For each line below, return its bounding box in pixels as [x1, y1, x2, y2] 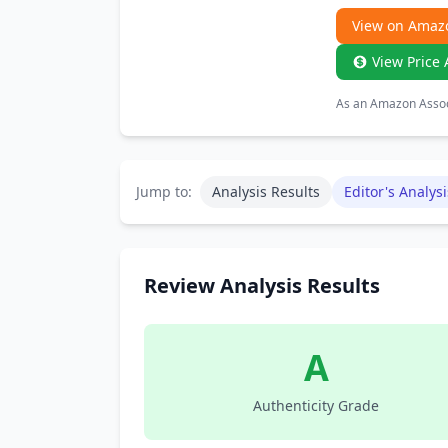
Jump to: [136, 182, 192, 201]
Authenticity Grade [253, 396, 379, 415]
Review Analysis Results [144, 272, 380, 299]
